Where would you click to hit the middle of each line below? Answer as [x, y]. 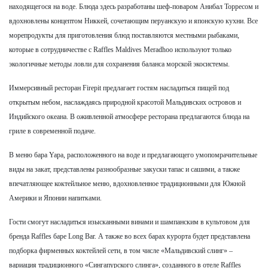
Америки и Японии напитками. [55, 198]
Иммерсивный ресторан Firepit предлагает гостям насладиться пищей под [119, 88]
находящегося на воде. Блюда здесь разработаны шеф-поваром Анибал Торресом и [134, 7]
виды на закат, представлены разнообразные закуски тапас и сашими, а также [124, 169]
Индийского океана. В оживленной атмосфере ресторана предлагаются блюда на [129, 117]
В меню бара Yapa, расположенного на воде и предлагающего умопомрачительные [133, 155]
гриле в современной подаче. [52, 131]
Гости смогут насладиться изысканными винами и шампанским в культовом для [130, 222]
